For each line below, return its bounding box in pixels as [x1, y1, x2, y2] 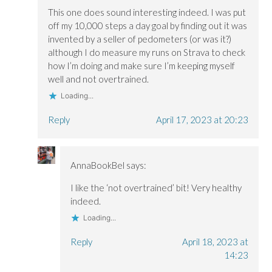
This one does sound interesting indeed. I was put [48, 7, 246, 18]
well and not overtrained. [48, 73, 149, 85]
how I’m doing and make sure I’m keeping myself [48, 60, 236, 72]
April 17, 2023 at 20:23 [155, 114, 248, 126]
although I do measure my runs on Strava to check [48, 47, 246, 58]
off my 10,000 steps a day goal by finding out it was [48, 20, 248, 32]
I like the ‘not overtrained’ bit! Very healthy [70, 182, 242, 193]
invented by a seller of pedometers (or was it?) [48, 33, 232, 45]
